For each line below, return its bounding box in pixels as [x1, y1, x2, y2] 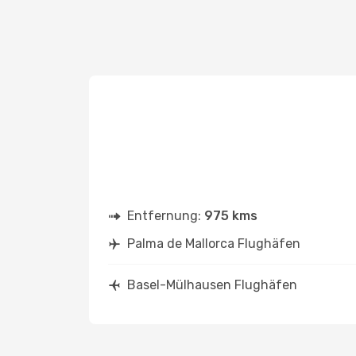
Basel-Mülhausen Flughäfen [127, 277, 297, 292]
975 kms [204, 208, 257, 223]
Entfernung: [127, 208, 204, 223]
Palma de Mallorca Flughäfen [127, 236, 300, 251]
